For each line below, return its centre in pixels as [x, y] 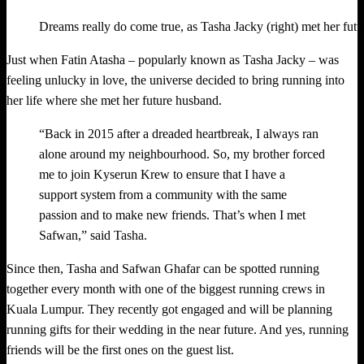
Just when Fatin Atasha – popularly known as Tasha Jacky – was [173, 59]
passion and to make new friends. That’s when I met [172, 214]
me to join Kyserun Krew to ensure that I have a [162, 174]
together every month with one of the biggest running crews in [166, 288]
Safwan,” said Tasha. [93, 235]
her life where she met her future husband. [114, 100]
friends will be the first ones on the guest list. [120, 349]
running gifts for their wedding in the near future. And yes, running [178, 329]
